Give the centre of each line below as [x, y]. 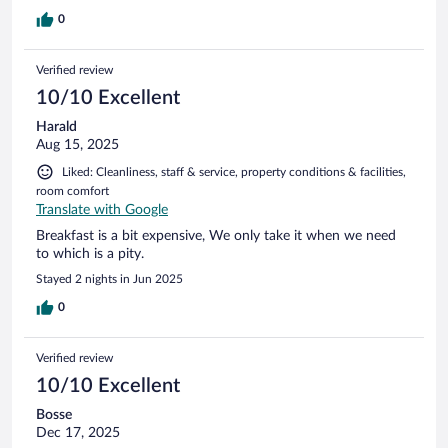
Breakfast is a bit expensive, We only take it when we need [216, 235]
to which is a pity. [90, 253]
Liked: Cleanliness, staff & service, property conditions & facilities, [234, 171]
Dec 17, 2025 [78, 432]
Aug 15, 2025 [77, 144]
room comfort [72, 190]
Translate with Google [102, 209]
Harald [56, 126]
